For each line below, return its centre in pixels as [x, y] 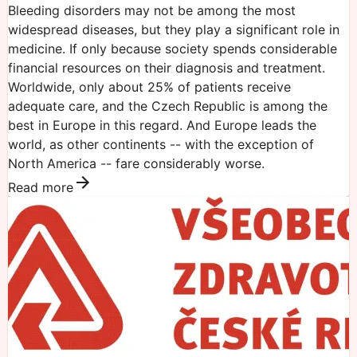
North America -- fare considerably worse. [136, 163]
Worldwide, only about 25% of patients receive [149, 86]
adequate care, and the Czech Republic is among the [168, 106]
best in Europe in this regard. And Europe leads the [162, 125]
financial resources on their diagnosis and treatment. [167, 67]
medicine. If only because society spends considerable [173, 48]
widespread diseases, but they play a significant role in [174, 29]
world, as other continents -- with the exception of [161, 144]
